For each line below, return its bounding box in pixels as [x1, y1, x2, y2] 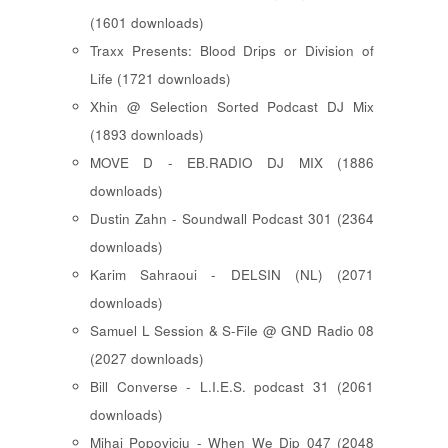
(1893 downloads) [90, 125, 204, 145]
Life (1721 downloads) [90, 69, 231, 89]
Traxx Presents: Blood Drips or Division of [90, 41, 374, 61]
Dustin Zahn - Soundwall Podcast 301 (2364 [90, 209, 374, 229]
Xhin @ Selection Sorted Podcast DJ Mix [90, 97, 374, 117]
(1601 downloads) [90, 13, 204, 33]
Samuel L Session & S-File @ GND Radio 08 [90, 321, 374, 341]
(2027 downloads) [90, 349, 204, 369]
